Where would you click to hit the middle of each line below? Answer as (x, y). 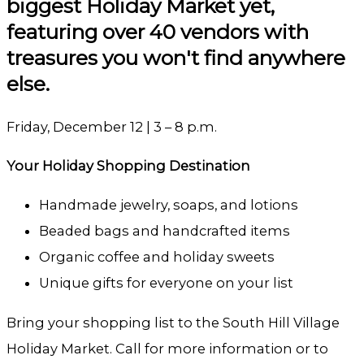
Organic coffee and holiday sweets (157, 257)
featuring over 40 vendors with (158, 32)
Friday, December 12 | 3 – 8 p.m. (112, 126)
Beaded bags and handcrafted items (165, 231)
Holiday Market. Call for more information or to (167, 348)
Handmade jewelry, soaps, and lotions (169, 205)
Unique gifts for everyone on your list (166, 283)
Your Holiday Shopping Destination (128, 166)
